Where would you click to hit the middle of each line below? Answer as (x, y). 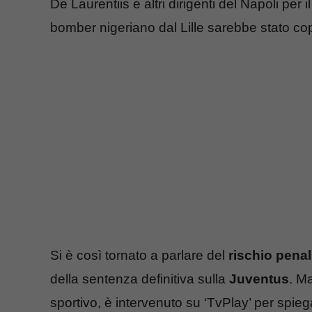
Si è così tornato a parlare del (139, 256)
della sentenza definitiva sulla (140, 279)
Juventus (259, 279)
